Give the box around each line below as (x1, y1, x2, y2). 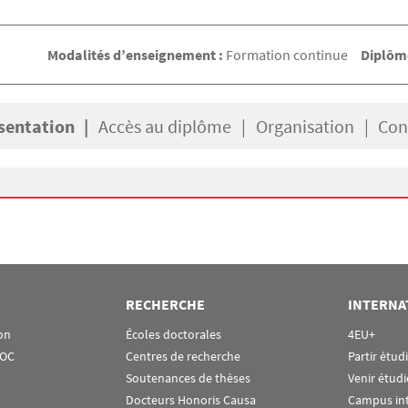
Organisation (255, 114, 354, 138)
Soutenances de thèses (125, 370, 250, 387)
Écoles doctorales (125, 326, 221, 343)
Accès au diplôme (98, 114, 232, 138)
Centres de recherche (125, 348, 240, 365)
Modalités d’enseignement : (46, 46, 226, 64)
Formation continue (225, 46, 348, 64)
